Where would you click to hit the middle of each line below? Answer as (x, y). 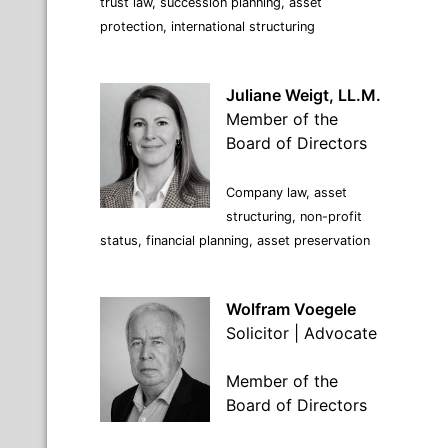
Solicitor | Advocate (301, 332)
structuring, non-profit (294, 216)
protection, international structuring (207, 26)
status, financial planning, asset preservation (235, 240)
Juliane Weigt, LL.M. (303, 94)
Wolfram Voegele (291, 308)
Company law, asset (286, 192)
